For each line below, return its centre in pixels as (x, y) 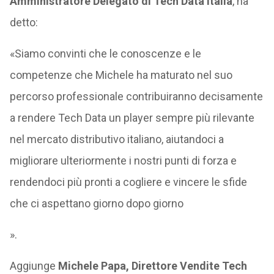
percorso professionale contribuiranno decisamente (136, 96)
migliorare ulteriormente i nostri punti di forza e (123, 161)
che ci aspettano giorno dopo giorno (96, 203)
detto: (24, 22)
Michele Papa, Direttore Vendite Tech (152, 266)
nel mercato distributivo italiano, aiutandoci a (117, 139)
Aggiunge (34, 266)
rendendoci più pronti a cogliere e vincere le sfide (128, 182)
